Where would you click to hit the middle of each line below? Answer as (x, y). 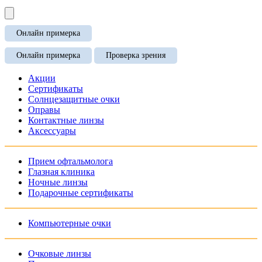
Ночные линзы (58, 182)
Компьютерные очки (70, 223)
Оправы (44, 110)
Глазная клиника (61, 172)
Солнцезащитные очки (74, 99)
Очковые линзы (60, 254)
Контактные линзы (66, 120)
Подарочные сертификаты (81, 193)
